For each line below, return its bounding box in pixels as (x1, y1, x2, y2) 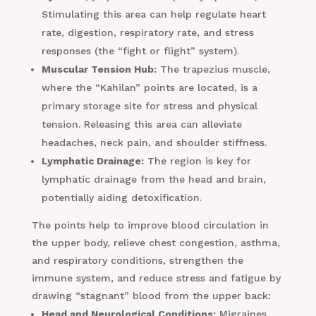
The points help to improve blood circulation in (31, 219, 269, 231)
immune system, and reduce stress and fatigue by (31, 272, 281, 284)
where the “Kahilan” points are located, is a (41, 82, 257, 94)
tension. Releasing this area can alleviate (41, 119, 242, 130)
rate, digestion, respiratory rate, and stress (41, 27, 254, 39)
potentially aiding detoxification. (41, 192, 202, 204)
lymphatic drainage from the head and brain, (41, 174, 266, 186)
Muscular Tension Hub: (41, 63, 157, 75)
